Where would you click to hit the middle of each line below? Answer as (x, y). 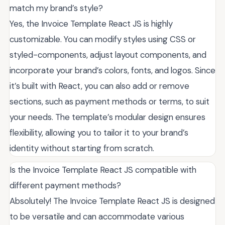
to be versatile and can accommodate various (97, 216)
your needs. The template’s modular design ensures (107, 117)
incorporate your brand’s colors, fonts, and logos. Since (113, 70)
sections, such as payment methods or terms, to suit (109, 101)
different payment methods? (65, 185)
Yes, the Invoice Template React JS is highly (91, 23)
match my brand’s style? (56, 8)
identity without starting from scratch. (82, 148)
